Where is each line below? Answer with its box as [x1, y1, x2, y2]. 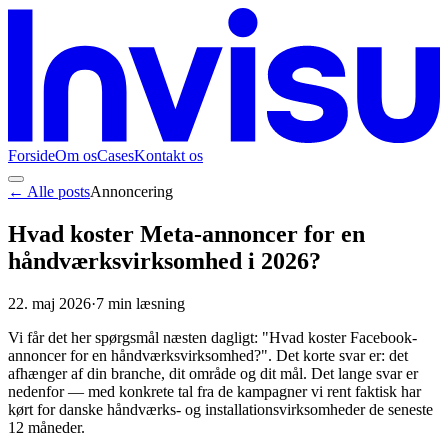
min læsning [104, 294, 185, 312]
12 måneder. [8, 418, 85, 436]
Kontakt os [134, 146, 203, 164]
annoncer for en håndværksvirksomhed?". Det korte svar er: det [8, 346, 408, 364]
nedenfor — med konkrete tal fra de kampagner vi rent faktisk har [8, 382, 421, 400]
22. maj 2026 [8, 294, 91, 312]
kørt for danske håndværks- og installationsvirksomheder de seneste [8, 400, 433, 418]
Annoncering [90, 182, 173, 200]
